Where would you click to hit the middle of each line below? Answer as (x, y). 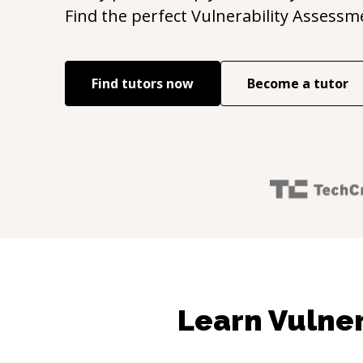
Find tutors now (143, 83)
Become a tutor (298, 83)
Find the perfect (128, 16)
